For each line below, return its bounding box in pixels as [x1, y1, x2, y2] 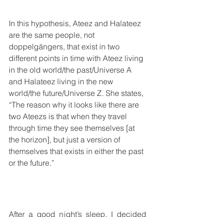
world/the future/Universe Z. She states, [9, 88, 145, 98]
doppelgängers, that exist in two [9, 42, 122, 52]
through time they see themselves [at [9, 123, 137, 133]
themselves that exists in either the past [9, 146, 145, 156]
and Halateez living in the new [9, 77, 115, 87]
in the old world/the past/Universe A [9, 65, 134, 75]
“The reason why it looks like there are [9, 100, 141, 110]
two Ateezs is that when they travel [9, 111, 129, 122]
